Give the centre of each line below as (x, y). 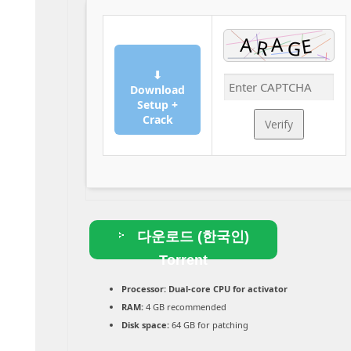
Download (157, 90)
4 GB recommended (185, 307)
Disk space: (145, 325)
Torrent (183, 261)
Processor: (143, 289)
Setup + (157, 105)
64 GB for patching (208, 325)
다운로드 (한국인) (191, 237)
